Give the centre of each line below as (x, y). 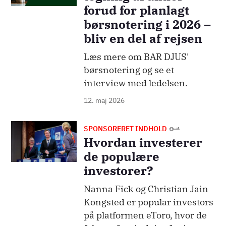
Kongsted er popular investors (148, 202)
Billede (25, 128)
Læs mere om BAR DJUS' (136, 57)
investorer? (118, 171)
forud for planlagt (136, 10)
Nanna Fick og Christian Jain (146, 189)
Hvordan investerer (143, 143)
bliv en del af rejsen (143, 39)
